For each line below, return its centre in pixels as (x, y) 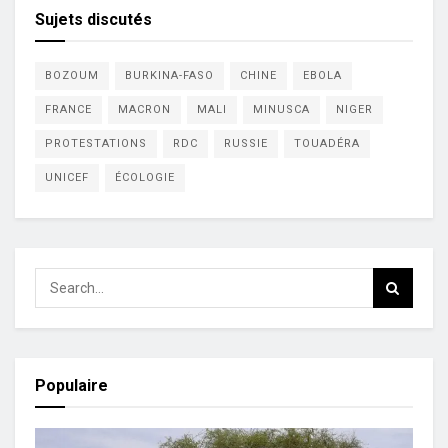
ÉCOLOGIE (145, 178)
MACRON (144, 110)
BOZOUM (72, 76)
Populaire (71, 386)
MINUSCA (281, 110)
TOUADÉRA (327, 144)
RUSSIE (246, 144)
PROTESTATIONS (96, 144)
